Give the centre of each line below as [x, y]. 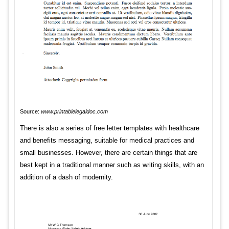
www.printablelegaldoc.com [74, 111]
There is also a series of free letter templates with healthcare [109, 128]
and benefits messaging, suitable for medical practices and [107, 140]
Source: [30, 111]
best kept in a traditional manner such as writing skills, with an [112, 165]
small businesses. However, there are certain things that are [108, 152]
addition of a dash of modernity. [66, 177]
